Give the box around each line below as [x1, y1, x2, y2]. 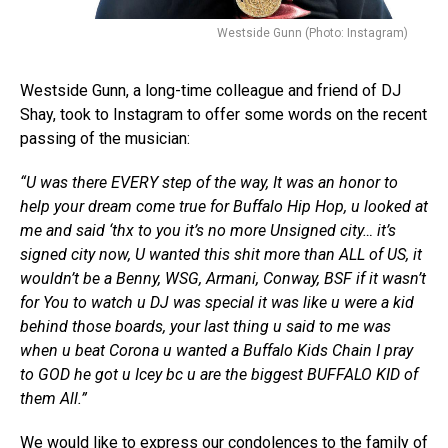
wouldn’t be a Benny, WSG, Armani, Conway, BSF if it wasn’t [20, 268, 426, 288]
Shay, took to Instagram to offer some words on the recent [20, 104, 427, 124]
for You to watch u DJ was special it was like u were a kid [20, 292, 414, 312]
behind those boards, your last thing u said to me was [20, 316, 391, 336]
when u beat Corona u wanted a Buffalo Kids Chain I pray [20, 340, 413, 360]
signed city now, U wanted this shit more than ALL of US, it [20, 244, 422, 264]
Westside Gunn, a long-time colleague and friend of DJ [20, 80, 401, 100]
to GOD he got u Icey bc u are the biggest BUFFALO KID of [20, 364, 418, 384]
